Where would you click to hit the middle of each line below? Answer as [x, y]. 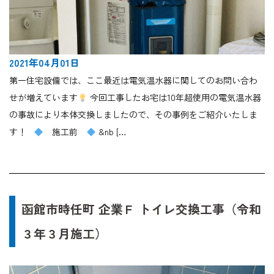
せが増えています [43, 98]
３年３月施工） [64, 234]
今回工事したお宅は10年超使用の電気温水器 [174, 98]
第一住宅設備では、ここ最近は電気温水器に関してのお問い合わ [133, 80]
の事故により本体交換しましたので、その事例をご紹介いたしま [133, 115]
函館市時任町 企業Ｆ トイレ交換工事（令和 [141, 209]
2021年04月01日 [44, 63]
